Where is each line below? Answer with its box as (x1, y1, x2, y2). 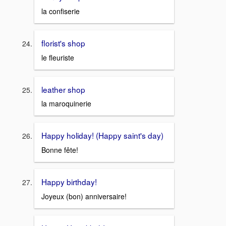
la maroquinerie (41, 98, 91, 109)
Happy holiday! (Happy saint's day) (41, 130, 163, 141)
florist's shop (41, 37, 85, 48)
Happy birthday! (41, 176, 97, 187)
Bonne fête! (41, 144, 78, 155)
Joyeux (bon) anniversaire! (41, 191, 127, 201)
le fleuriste (41, 52, 74, 63)
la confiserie (41, 6, 80, 16)
